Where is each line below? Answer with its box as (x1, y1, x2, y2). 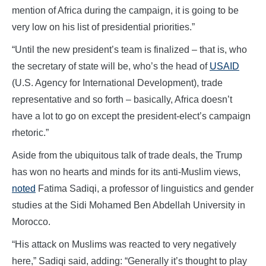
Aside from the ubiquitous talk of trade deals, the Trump (12, 150, 242, 160)
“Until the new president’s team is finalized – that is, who (12, 44, 247, 55)
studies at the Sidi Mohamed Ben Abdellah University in (12, 199, 245, 210)
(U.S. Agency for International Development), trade (12, 77, 223, 88)
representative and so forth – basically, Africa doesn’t (12, 94, 232, 104)
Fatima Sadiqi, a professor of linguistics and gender (36, 183, 254, 194)
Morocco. (12, 216, 50, 227)
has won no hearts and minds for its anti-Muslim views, (12, 166, 240, 177)
